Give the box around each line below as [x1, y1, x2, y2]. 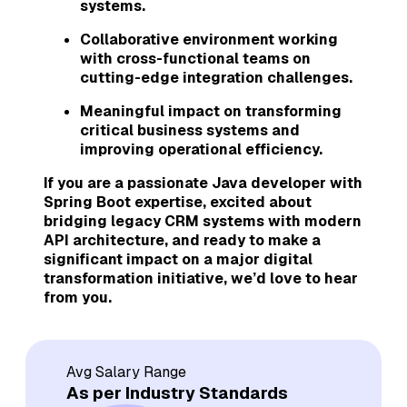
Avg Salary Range [66, 362, 186, 382]
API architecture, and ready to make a [44, 230, 321, 250]
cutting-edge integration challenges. [80, 67, 352, 87]
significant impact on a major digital [44, 249, 313, 269]
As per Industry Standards [66, 381, 288, 404]
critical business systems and [80, 120, 300, 140]
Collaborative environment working [80, 29, 338, 49]
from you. [44, 287, 112, 307]
